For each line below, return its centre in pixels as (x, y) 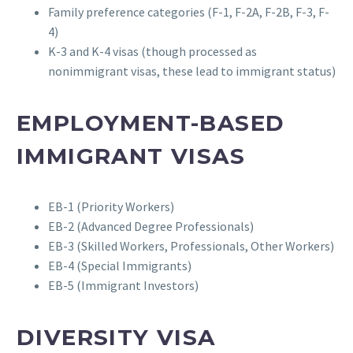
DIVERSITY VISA (116, 337)
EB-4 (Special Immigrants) (120, 266)
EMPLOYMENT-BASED (151, 123)
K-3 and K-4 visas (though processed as (152, 51)
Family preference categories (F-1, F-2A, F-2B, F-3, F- (189, 11)
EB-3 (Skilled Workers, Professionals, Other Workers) (191, 246)
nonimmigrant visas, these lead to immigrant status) (192, 71)
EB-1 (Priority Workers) (111, 207)
